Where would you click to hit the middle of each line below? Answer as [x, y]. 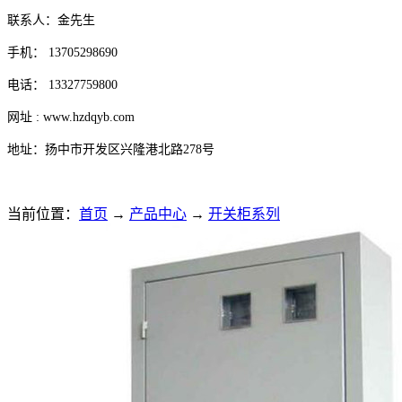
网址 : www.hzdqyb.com [71, 117]
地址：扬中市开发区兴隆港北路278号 [111, 149]
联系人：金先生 [51, 20]
